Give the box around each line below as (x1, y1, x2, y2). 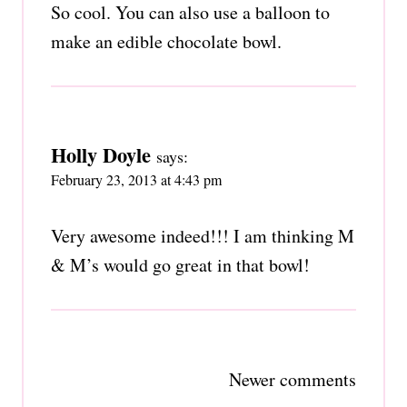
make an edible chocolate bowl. (51, 28, 282, 54)
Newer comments (229, 366, 356, 392)
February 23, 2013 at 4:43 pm (51, 169, 222, 189)
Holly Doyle (51, 139, 151, 170)
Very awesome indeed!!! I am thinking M (51, 223, 354, 248)
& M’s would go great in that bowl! (51, 252, 310, 277)
